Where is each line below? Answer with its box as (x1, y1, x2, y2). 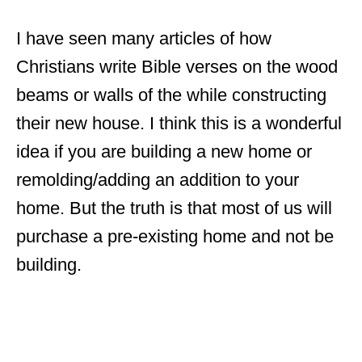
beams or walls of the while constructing (16, 85, 326, 105)
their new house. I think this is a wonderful (16, 113, 342, 133)
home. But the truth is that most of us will (16, 198, 332, 218)
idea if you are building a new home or (16, 141, 312, 162)
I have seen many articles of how (16, 28, 271, 48)
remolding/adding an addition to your (16, 170, 299, 190)
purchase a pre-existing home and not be (16, 226, 334, 246)
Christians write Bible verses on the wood (16, 57, 338, 77)
